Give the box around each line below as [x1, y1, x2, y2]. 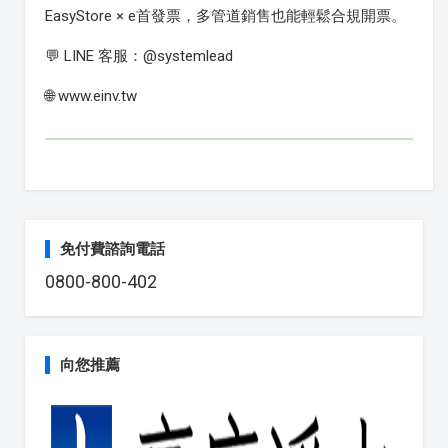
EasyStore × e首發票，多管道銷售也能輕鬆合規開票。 [45, 7, 406, 26]
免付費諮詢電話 [60, 240, 165, 259]
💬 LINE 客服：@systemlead [45, 47, 233, 66]
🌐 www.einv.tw [45, 87, 137, 106]
